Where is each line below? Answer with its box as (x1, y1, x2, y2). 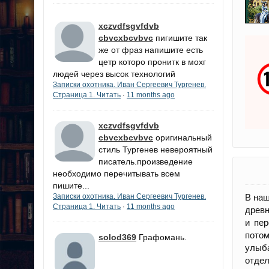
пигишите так (156, 33, 207, 43)
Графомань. (139, 232, 187, 242)
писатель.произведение (98, 157, 193, 166)
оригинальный (156, 133, 212, 142)
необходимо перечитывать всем (53, 169, 180, 178)
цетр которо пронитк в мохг (98, 57, 206, 67)
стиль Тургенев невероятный (98, 145, 213, 154)
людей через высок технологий (53, 69, 175, 79)
